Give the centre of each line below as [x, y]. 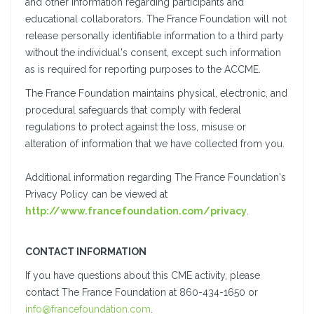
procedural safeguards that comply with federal [133, 110]
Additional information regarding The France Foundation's [156, 178]
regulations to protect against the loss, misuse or [136, 127]
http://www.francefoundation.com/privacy [136, 211]
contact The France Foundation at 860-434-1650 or [142, 293]
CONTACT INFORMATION [86, 252]
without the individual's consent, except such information [153, 53]
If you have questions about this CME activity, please [143, 276]
